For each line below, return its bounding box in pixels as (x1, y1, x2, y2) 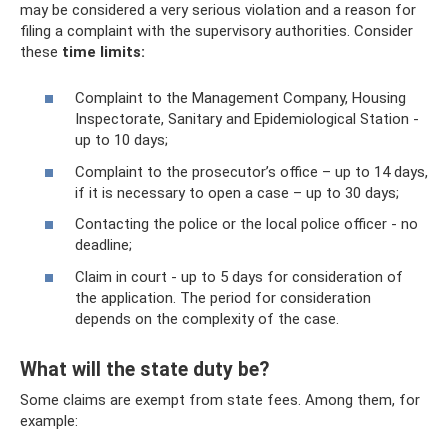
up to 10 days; (75, 131, 168, 149)
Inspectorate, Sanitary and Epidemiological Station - (75, 110, 419, 128)
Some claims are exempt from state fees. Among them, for (20, 390, 420, 409)
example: (20, 411, 78, 430)
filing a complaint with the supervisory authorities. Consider (20, 21, 413, 40)
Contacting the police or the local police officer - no (75, 215, 418, 233)
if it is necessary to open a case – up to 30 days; (75, 183, 399, 202)
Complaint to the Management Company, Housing (75, 89, 406, 107)
